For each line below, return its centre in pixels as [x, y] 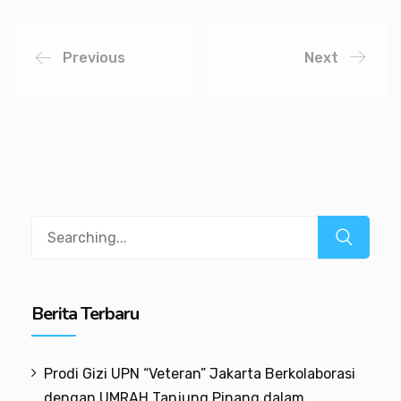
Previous [94, 57]
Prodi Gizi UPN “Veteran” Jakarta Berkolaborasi [200, 373]
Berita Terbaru [85, 313]
